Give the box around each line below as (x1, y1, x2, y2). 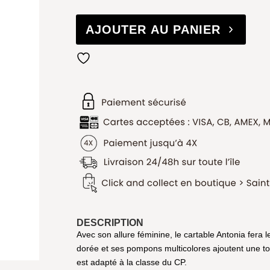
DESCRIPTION (76, 217, 143, 228)
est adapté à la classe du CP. (76, 257, 187, 267)
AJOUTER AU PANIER (85, 22, 221, 36)
